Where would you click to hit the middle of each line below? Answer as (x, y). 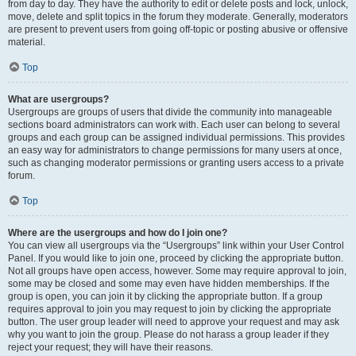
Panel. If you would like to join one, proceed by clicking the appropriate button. (176, 258)
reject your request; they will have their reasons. (110, 347)
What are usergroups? (58, 99)
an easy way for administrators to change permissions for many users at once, (175, 150)
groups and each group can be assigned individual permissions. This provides (176, 137)
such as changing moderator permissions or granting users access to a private (176, 163)
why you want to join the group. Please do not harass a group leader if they (168, 335)
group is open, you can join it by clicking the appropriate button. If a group (165, 296)
